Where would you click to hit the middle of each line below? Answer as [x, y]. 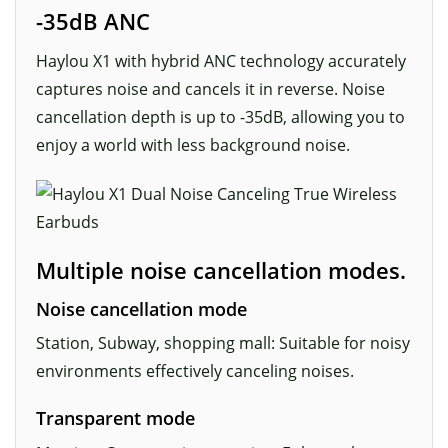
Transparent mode [115, 418]
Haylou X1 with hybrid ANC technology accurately [221, 60]
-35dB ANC [93, 21]
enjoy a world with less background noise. [193, 144]
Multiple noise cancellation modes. [221, 271]
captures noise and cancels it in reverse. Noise [210, 88]
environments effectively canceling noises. [195, 371]
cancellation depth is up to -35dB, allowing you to [220, 116]
